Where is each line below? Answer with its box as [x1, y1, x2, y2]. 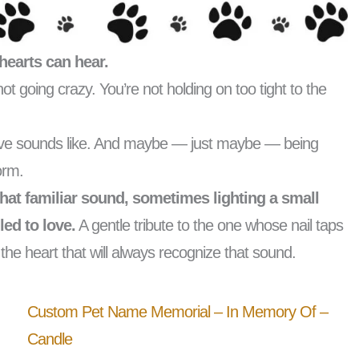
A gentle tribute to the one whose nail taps [75, 216, 343, 235]
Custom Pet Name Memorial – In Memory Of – [27, 303, 329, 321]
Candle [27, 330, 73, 349]
